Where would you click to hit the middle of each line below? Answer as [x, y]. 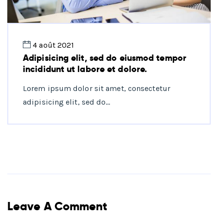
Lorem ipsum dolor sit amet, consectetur [97, 89]
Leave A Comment [57, 206]
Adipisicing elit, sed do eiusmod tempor [105, 58]
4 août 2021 [54, 45]
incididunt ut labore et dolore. [85, 69]
